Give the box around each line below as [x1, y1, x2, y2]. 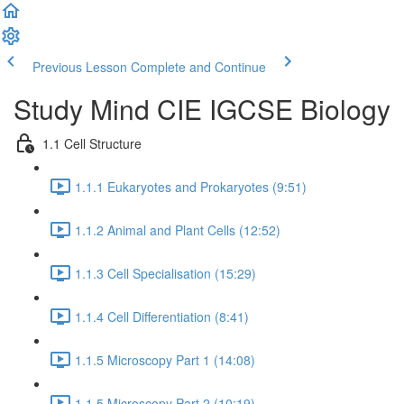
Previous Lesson [32, 58, 127, 76]
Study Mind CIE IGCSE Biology [14, 89, 390, 128]
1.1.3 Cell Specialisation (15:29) [75, 263, 256, 282]
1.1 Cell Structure [42, 133, 142, 152]
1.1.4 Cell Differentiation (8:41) [75, 307, 249, 326]
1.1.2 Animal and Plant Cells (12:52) [75, 220, 280, 239]
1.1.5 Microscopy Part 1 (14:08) [75, 350, 255, 369]
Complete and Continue [131, 58, 266, 76]
